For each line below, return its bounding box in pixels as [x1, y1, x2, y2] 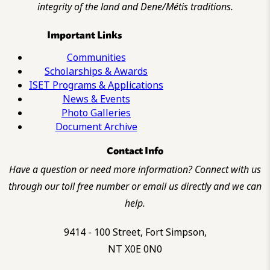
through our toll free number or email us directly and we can [8, 180, 262, 194]
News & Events [62, 92, 130, 107]
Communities [66, 51, 126, 65]
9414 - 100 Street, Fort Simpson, [63, 225, 207, 240]
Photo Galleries [61, 106, 131, 121]
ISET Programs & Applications [29, 78, 163, 93]
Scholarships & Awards [45, 64, 148, 79]
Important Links [46, 27, 122, 42]
